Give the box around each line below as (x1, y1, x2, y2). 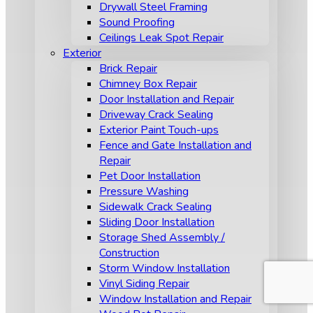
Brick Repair (99, 61, 157, 76)
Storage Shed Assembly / (99, 230, 225, 245)
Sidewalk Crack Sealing (99, 199, 212, 214)
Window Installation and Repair (99, 291, 252, 307)
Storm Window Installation (99, 261, 230, 276)
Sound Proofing (99, 15, 175, 30)
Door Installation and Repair (99, 92, 234, 107)
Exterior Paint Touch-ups (99, 122, 219, 138)
